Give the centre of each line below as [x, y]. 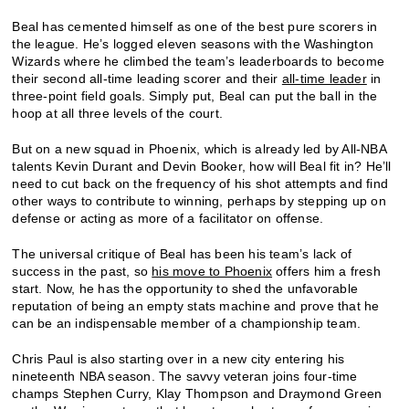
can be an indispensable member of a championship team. [187, 323]
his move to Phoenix [212, 271]
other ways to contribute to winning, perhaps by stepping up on [199, 200]
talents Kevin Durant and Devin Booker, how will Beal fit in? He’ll [202, 166]
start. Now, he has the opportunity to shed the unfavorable [185, 288]
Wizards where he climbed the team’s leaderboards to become [199, 61]
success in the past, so [82, 271]
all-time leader [324, 78]
